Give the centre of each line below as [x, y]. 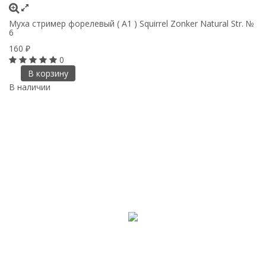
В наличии [30, 87]
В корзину [48, 73]
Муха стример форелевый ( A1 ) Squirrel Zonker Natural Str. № [132, 23]
